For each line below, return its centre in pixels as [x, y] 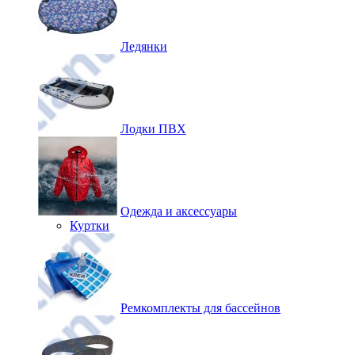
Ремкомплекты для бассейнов [200, 308]
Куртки [90, 225]
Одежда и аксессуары [179, 211]
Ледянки [144, 46]
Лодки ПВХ [153, 129]
